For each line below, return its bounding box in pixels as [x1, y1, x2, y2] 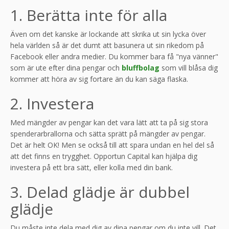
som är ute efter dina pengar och [10, 62, 122, 73]
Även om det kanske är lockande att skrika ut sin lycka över [10, 29, 206, 39]
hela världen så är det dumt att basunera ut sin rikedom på [10, 40, 204, 50]
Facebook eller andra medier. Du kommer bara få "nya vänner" [10, 51, 218, 61]
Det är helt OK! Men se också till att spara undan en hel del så [10, 140, 214, 150]
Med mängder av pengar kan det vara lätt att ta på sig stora [10, 117, 208, 127]
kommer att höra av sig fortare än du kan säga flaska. [10, 74, 190, 84]
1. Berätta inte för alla [10, 4, 167, 26]
